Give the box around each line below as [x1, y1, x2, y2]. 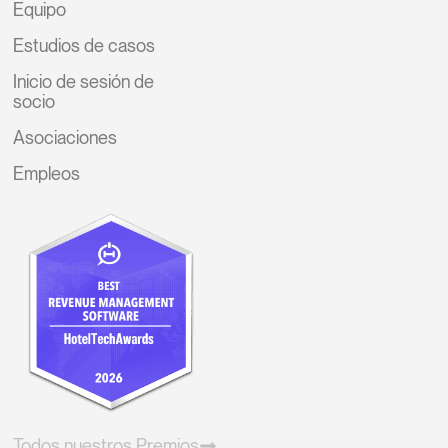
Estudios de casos [13, 34, 156, 56]
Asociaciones [13, 126, 118, 148]
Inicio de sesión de [13, 70, 155, 92]
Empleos [13, 162, 81, 184]
